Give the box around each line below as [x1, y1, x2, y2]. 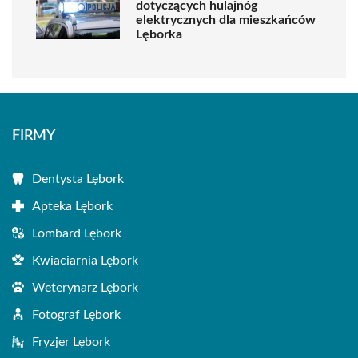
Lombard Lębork [32, 227, 121, 240]
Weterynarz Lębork [32, 281, 138, 294]
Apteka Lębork [32, 200, 113, 213]
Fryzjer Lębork [32, 336, 110, 348]
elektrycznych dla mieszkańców [136, 14, 316, 26]
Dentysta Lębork [32, 173, 124, 185]
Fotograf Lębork [32, 308, 121, 321]
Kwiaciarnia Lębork [32, 254, 138, 267]
